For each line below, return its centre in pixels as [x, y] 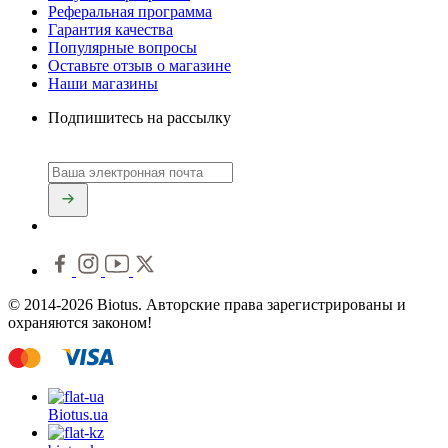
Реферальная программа [130, 11]
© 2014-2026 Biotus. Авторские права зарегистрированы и [207, 305]
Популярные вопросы [122, 47]
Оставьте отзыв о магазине [139, 65]
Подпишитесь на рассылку [139, 117]
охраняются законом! [80, 323]
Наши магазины [103, 83]
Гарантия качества [110, 29]
